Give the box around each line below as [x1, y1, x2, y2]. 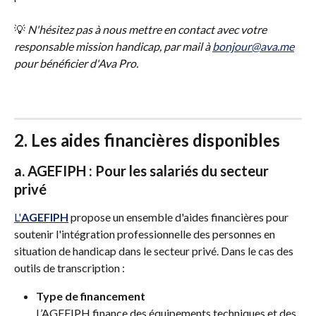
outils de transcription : [14, 261, 125, 275]
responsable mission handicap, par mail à [14, 39, 212, 54]
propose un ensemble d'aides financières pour [68, 210, 291, 224]
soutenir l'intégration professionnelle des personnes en [14, 227, 277, 241]
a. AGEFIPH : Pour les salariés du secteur [14, 162, 272, 180]
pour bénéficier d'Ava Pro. [14, 56, 140, 71]
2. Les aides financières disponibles [14, 130, 280, 151]
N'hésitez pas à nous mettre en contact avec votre [25, 23, 269, 37]
